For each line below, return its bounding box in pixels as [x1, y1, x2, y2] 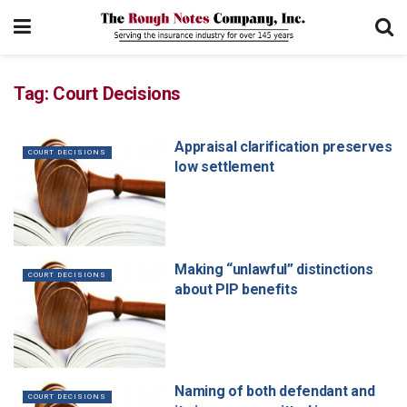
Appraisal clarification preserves [174, 138, 392, 155]
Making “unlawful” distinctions [174, 260, 373, 278]
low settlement [174, 158, 274, 175]
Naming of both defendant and [174, 382, 375, 401]
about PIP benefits [174, 280, 298, 298]
